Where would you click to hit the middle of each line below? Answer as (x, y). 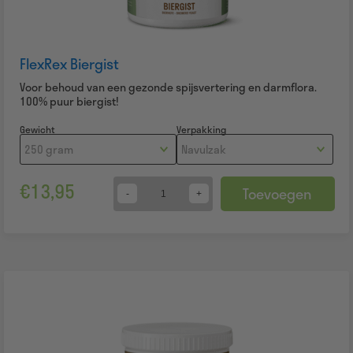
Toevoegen (278, 193)
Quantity (141, 203)
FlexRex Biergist (69, 63)
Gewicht (37, 129)
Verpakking (201, 129)
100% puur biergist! (69, 101)
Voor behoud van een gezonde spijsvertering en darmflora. (168, 87)
